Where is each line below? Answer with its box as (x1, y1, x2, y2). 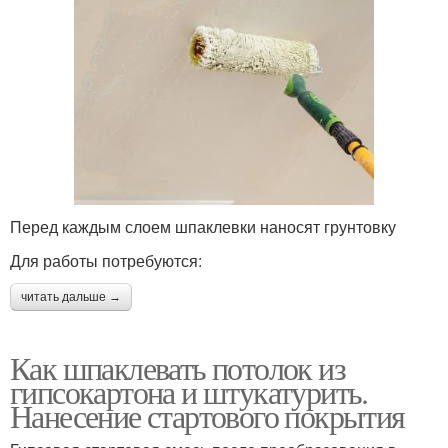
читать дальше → (21, 289, 121, 304)
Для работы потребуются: (10, 248, 202, 272)
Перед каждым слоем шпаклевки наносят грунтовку (10, 214, 396, 238)
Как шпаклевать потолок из (10, 345, 345, 389)
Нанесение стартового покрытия (10, 393, 405, 437)
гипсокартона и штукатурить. (10, 369, 368, 413)
